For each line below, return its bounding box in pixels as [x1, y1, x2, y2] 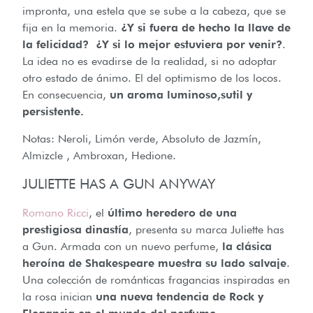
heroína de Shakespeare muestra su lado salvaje [22, 256, 286, 270]
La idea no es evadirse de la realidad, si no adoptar [22, 54, 277, 68]
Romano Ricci [22, 206, 89, 220]
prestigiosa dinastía [22, 223, 129, 237]
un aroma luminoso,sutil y [110, 88, 252, 102]
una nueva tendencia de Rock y [96, 290, 263, 304]
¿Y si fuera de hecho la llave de [121, 21, 291, 35]
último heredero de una [108, 206, 237, 220]
